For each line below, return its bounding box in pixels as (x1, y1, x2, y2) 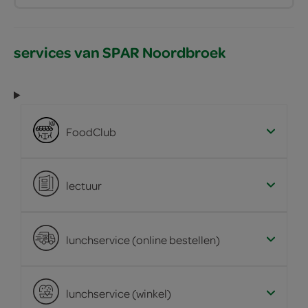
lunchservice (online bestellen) (66, 232, 220, 247)
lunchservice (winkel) (66, 285, 171, 300)
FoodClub (66, 124, 116, 139)
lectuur (66, 177, 102, 192)
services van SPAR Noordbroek (14, 42, 225, 63)
